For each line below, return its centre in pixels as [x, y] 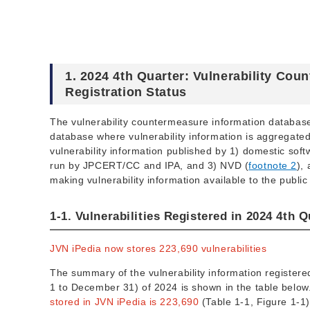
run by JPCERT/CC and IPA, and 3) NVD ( [149, 166]
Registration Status [126, 92]
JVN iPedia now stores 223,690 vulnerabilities [158, 249]
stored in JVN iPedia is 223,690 [125, 302]
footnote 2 [273, 166]
